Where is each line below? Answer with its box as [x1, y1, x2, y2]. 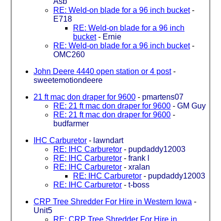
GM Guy [177, 101, 206, 110]
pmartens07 [142, 92, 184, 101]
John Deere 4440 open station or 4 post [34, 67, 171, 75]
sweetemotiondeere [34, 75, 103, 84]
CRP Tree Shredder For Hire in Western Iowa [34, 197, 192, 206]
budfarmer [53, 119, 89, 128]
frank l [128, 153, 149, 162]
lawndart [93, 136, 123, 145]
